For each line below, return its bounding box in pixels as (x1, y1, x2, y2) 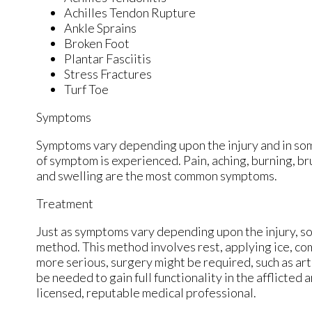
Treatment (36, 195, 93, 211)
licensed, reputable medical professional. (36, 284, 260, 300)
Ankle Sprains (64, 19, 136, 36)
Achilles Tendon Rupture (64, 4, 196, 20)
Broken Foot (64, 35, 130, 51)
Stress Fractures (64, 65, 152, 81)
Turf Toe (64, 81, 109, 97)
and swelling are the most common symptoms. (36, 167, 277, 183)
